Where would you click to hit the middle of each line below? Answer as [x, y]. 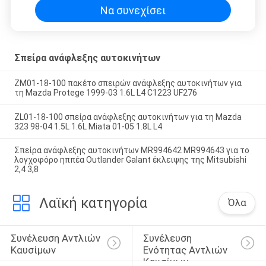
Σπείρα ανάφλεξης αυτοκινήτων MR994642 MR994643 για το [132, 151]
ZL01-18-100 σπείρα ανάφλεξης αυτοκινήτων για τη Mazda [128, 117]
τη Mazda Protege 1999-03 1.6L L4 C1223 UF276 [105, 92]
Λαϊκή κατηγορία [93, 203]
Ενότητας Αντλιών [186, 250]
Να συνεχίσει [133, 10]
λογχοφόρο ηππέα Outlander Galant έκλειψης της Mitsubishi [130, 160]
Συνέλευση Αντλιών [56, 238]
